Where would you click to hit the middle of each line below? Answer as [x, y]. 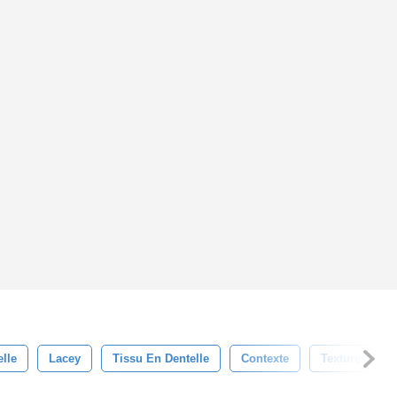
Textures [344, 358]
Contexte [265, 358]
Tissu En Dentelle [161, 358]
